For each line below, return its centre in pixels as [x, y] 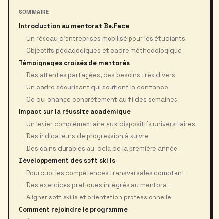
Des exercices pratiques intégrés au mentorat [98, 185]
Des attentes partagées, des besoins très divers [101, 75]
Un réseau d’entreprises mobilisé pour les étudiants [106, 38]
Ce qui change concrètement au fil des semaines [102, 99]
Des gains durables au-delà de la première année [102, 148]
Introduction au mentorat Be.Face [74, 26]
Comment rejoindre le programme [73, 209]
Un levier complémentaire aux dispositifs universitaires [111, 124]
